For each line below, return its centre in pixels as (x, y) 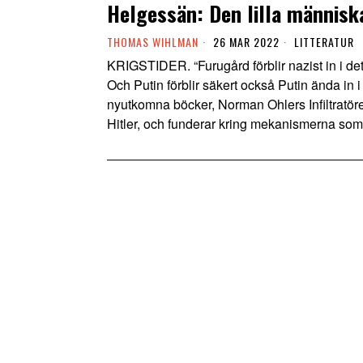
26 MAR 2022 (245, 41)
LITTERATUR (324, 41)
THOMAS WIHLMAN (153, 41)
